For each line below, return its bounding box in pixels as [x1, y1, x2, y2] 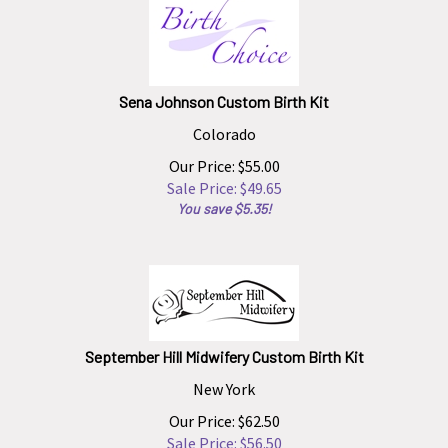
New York [193, 370, 255, 390]
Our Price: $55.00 [168, 147, 280, 167]
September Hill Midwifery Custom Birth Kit [84, 338, 364, 357]
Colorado [192, 115, 256, 135]
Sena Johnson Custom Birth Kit [119, 83, 329, 102]
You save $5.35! [177, 191, 271, 208]
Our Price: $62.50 [168, 402, 280, 422]
